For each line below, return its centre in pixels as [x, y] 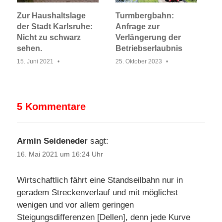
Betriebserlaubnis [149, 48]
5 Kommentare [51, 106]
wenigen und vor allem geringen [75, 205]
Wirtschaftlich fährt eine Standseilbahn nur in [100, 180]
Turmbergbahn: [144, 15]
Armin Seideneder [52, 141]
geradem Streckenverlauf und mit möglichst [97, 193]
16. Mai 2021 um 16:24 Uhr [60, 154]
